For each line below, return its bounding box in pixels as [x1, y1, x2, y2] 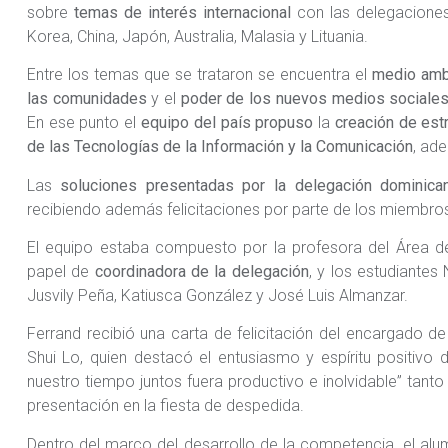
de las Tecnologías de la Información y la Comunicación [26, 137, 413, 157]
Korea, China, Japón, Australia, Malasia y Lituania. [26, 26, 368, 46]
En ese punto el [26, 113, 141, 133]
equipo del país [141, 113, 251, 133]
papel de [26, 261, 90, 281]
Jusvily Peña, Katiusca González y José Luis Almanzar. [26, 285, 408, 305]
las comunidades [26, 89, 147, 109]
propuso [255, 113, 314, 133]
